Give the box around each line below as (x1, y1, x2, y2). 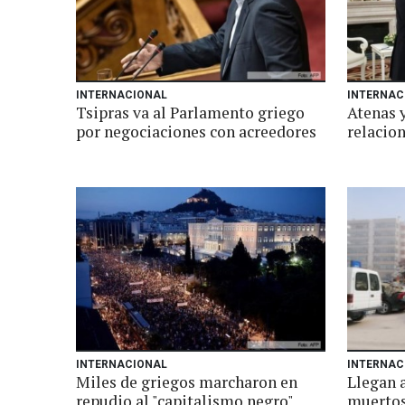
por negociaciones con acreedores (76, 121, 316, 142)
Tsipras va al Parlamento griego (76, 102, 305, 123)
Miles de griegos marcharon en (76, 372, 297, 392)
